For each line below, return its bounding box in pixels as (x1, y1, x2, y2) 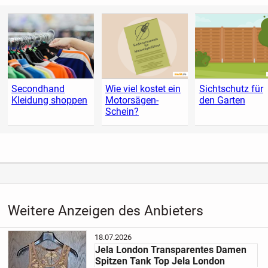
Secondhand (11, 83, 65, 95)
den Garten (199, 94, 245, 106)
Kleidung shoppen (11, 94, 88, 106)
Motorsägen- (105, 94, 159, 106)
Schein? (105, 105, 139, 117)
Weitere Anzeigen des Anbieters (7, 202, 203, 219)
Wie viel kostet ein (105, 83, 181, 95)
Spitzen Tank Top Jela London (95, 255, 225, 267)
